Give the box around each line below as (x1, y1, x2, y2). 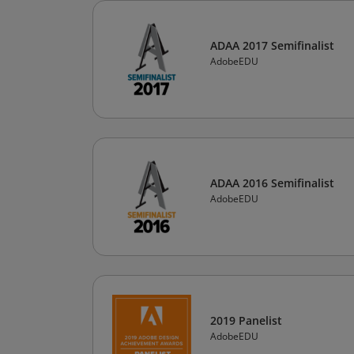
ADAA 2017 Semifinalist (210, 38, 334, 53)
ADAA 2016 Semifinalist (210, 175, 334, 190)
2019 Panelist (210, 313, 282, 328)
